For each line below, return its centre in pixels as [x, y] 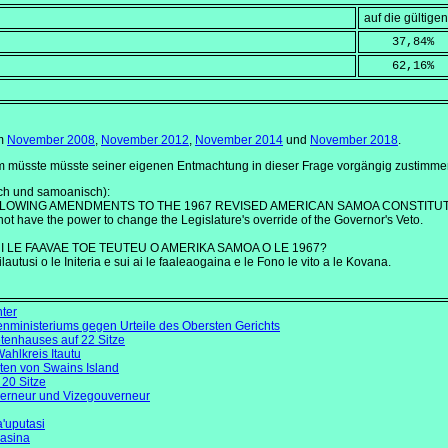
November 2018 [354, 140]
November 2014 [239, 140]
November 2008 [51, 140]
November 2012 [145, 140]
